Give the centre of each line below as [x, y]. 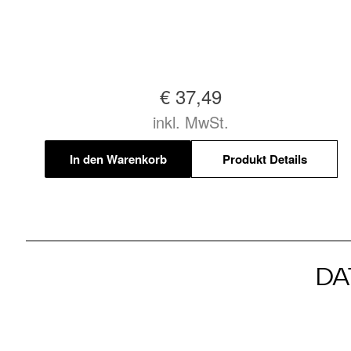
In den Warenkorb [118, 159]
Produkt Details [264, 159]
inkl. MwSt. [191, 122]
